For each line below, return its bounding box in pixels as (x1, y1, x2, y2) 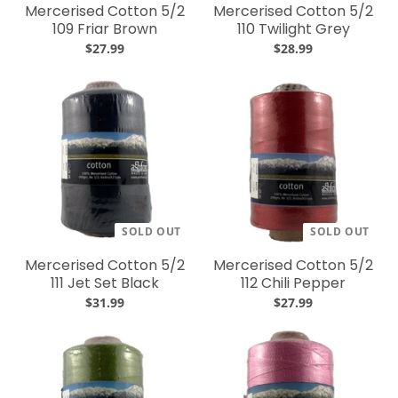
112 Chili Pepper (241, 273, 346, 293)
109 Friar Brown (52, 19, 157, 39)
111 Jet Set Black (51, 273, 159, 293)
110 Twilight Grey (236, 19, 350, 39)
